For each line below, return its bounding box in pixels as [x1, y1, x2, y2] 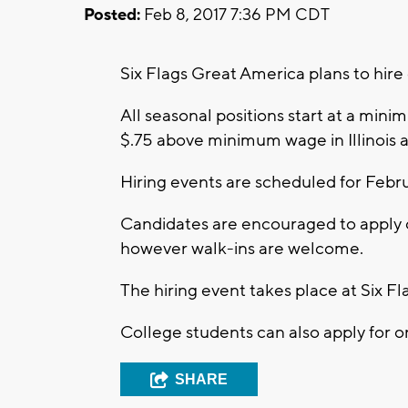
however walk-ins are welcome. [120, 237, 363, 260]
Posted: [84, 4, 140, 25]
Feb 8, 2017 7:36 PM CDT [140, 4, 330, 25]
